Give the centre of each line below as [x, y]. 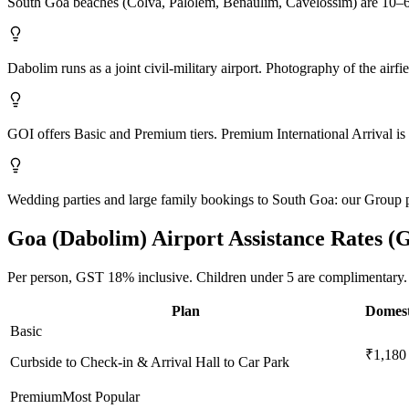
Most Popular [101, 397]
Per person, [42, 278]
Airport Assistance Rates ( [271, 239]
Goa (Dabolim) [77, 239]
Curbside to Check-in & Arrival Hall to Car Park [150, 362]
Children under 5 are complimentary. [300, 278]
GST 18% [105, 278]
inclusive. [163, 278]
